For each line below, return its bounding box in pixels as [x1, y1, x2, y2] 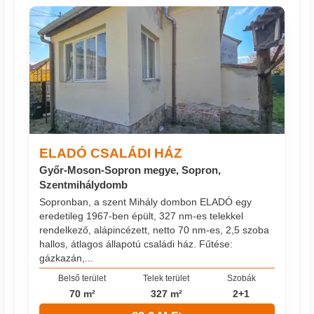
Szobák [226, 273, 256, 283]
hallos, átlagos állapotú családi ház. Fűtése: [39, 238, 233, 250]
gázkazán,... [39, 252, 94, 264]
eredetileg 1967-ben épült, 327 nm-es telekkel [39, 210, 244, 221]
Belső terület [58, 273, 107, 283]
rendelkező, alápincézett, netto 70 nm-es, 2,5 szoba [39, 224, 270, 235]
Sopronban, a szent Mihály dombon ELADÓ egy [39, 196, 252, 207]
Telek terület [143, 273, 190, 283]
